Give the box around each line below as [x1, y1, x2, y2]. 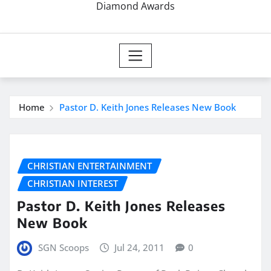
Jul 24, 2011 [114, 241, 165, 253]
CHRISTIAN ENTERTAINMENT [27, 160, 152, 172]
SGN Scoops [38, 241, 89, 253]
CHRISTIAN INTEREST [27, 177, 118, 190]
